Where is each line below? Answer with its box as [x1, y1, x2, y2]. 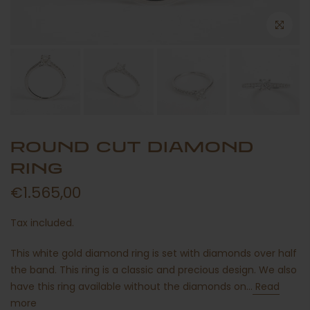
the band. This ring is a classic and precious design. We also [10, 263, 297, 277]
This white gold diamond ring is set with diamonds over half [10, 246, 297, 261]
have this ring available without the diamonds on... [10, 280, 253, 294]
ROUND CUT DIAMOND [10, 137, 254, 156]
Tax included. [10, 216, 80, 230]
